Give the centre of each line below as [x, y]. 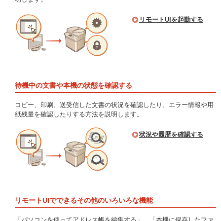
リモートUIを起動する [171, 19]
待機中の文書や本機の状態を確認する [74, 85]
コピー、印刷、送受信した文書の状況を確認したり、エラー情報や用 [114, 105]
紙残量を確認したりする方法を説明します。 [79, 114]
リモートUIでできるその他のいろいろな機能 [84, 200]
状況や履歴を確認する [171, 134]
